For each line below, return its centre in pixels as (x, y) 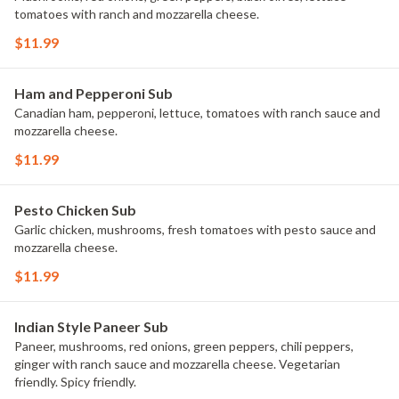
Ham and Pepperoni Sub (94, 93)
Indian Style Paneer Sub (91, 326)
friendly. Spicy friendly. (75, 382)
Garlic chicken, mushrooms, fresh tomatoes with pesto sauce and (195, 229)
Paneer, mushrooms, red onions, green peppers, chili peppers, (184, 346)
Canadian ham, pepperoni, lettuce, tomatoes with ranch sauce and (197, 113)
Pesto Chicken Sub (75, 210)
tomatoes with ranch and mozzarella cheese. (137, 14)
